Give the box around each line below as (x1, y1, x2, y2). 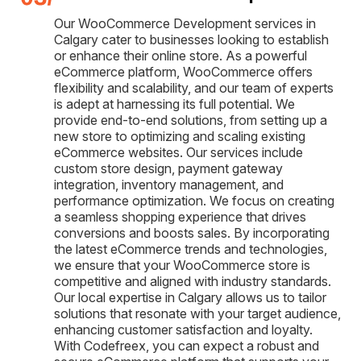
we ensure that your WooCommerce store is (54, 256, 310, 273)
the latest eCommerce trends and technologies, (54, 240, 327, 257)
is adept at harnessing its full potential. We (54, 95, 295, 112)
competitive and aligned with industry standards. (54, 272, 331, 289)
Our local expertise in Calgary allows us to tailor (54, 288, 326, 305)
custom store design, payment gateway (54, 160, 283, 176)
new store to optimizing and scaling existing (54, 127, 305, 144)
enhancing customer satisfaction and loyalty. (54, 321, 313, 338)
